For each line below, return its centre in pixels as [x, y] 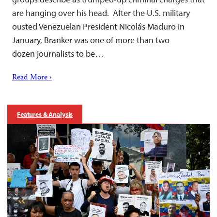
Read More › [32, 78]
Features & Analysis [45, 114]
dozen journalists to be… [58, 53]
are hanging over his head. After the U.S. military [101, 13]
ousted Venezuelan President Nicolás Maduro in [98, 26]
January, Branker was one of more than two [91, 40]
